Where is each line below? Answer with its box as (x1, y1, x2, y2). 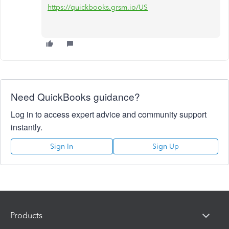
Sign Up (152, 142, 179, 151)
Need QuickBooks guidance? (11, 89, 140, 103)
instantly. (11, 121, 42, 133)
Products (10, 211, 42, 221)
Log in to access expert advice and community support (11, 108, 207, 120)
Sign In (50, 142, 74, 151)
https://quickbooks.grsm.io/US (48, 3, 148, 12)
